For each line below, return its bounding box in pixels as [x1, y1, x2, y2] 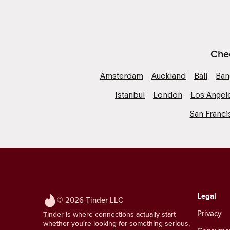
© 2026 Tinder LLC [57, 194, 123, 205]
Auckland [151, 70, 186, 81]
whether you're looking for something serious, [43, 218, 190, 228]
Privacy [197, 207, 221, 219]
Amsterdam [100, 70, 143, 81]
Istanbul [115, 89, 145, 100]
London [153, 89, 182, 100]
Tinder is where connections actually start [43, 208, 176, 219]
